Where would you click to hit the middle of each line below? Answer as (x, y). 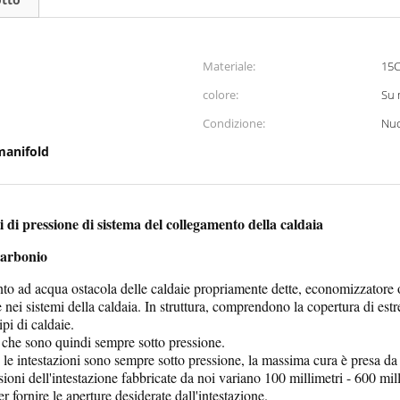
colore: (221, 95)
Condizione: (234, 123)
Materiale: (229, 66)
